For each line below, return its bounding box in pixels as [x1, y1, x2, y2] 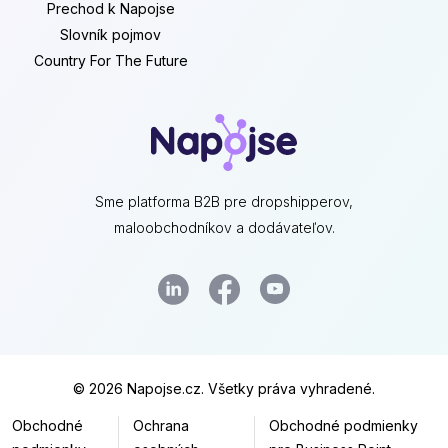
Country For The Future [33, 51, 188, 69]
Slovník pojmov [60, 25, 161, 43]
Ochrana [132, 416, 189, 434]
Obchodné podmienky [268, 416, 418, 434]
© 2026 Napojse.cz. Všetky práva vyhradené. [73, 379, 375, 397]
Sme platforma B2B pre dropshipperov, [95, 192, 353, 210]
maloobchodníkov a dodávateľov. [113, 218, 335, 236]
